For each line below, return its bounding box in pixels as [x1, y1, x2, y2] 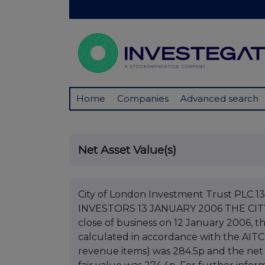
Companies [117, 93, 169, 105]
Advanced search [180, 93, 258, 105]
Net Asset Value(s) [78, 143, 176, 157]
